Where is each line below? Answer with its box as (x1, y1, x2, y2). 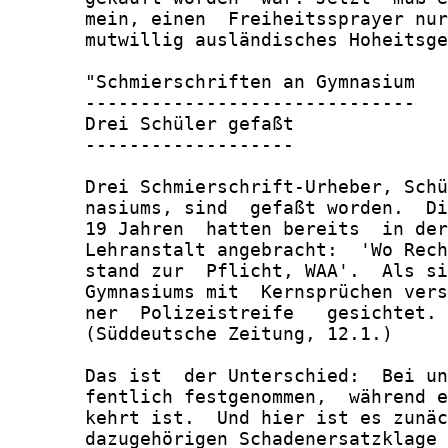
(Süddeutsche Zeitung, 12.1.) (8, 323, 393, 345)
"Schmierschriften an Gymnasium (8, 71, 415, 93)
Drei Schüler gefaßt (8, 113, 294, 135)
